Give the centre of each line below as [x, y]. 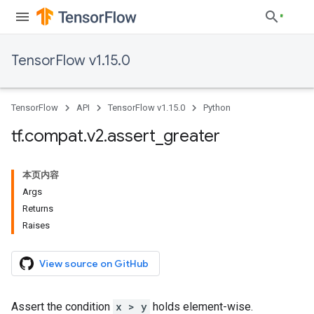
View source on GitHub [94, 264]
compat [54, 136]
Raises [36, 225]
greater [192, 136]
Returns [38, 209]
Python [217, 108]
